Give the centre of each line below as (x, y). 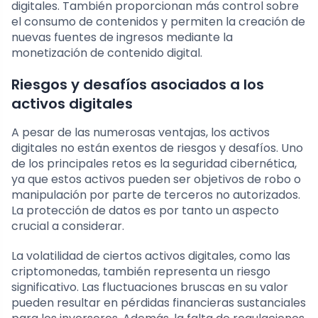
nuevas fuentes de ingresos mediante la (122, 37)
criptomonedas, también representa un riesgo (141, 271)
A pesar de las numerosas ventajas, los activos (141, 132)
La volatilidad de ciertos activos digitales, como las (151, 256)
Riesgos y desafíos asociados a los (138, 84)
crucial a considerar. (68, 226)
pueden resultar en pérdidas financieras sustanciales (159, 302)
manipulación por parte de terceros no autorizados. (156, 194)
